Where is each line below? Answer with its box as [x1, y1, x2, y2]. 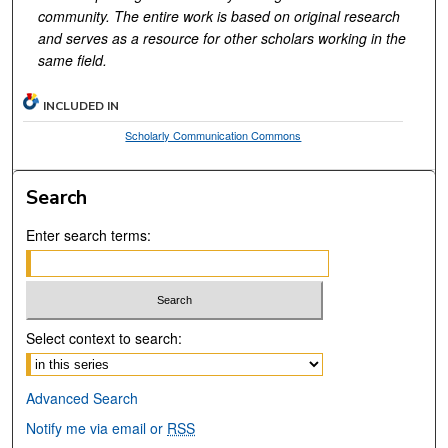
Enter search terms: [26, 225, 152, 246]
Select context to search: [26, 327, 183, 348]
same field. [37, 49, 107, 70]
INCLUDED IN [43, 98, 120, 115]
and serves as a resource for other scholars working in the [37, 27, 406, 48]
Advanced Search [26, 387, 139, 408]
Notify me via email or [26, 417, 168, 438]
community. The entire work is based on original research [37, 5, 400, 26]
